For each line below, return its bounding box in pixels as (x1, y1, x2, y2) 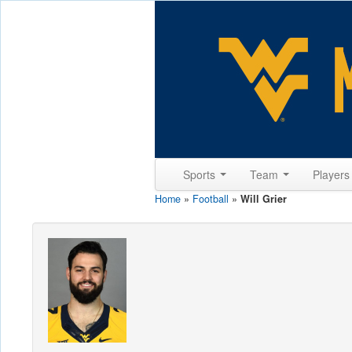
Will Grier (240, 192, 287, 206)
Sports (183, 167, 218, 182)
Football (192, 192, 229, 206)
